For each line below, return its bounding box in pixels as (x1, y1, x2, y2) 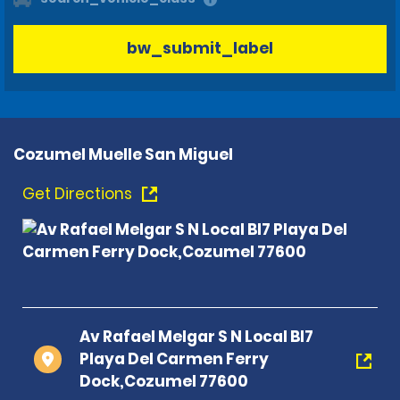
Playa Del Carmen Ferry (79, 347, 269, 370)
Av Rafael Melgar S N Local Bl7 (79, 325, 313, 347)
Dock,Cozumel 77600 (79, 370, 248, 392)
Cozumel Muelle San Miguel (13, 143, 233, 165)
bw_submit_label (127, 37, 273, 60)
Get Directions (22, 182, 136, 204)
